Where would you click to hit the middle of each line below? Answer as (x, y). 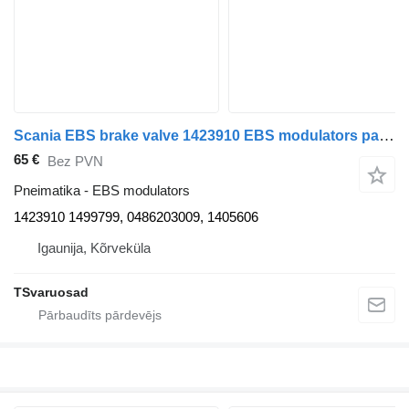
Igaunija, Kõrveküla (94, 248)
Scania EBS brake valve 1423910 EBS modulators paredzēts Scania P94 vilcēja (387, 136)
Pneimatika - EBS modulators (102, 191)
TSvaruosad (51, 293)
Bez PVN (75, 161)
